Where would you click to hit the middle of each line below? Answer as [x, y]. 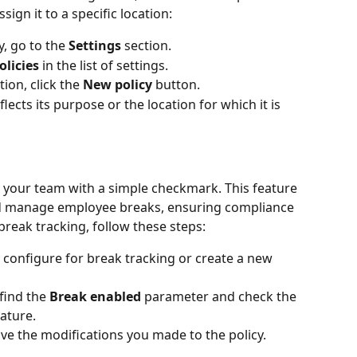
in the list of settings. [104, 65]
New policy [118, 85]
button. [176, 85]
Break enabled [95, 296]
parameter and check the [220, 296]
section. [148, 46]
